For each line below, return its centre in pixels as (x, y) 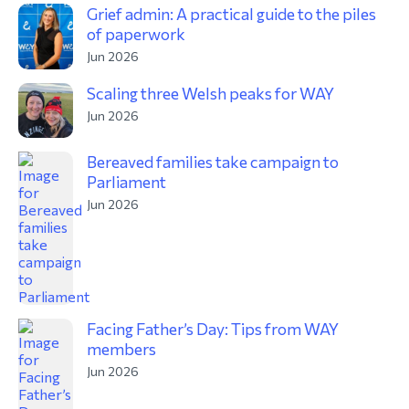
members (121, 349)
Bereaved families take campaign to (213, 162)
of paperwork (136, 34)
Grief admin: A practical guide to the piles (231, 14)
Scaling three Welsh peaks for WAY (210, 93)
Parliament (126, 182)
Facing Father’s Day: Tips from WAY (213, 329)
